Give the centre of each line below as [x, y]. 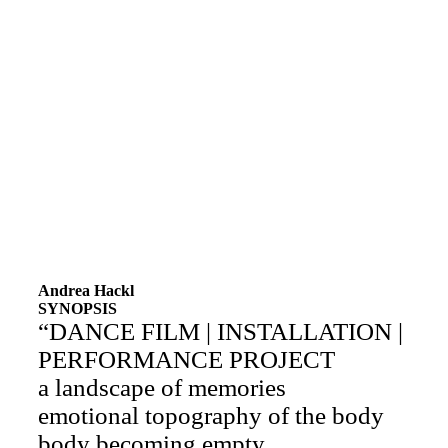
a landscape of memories [162, 387]
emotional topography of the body [211, 415]
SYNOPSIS [77, 308]
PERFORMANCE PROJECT [186, 359]
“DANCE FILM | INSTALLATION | [220, 331]
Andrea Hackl [86, 290]
